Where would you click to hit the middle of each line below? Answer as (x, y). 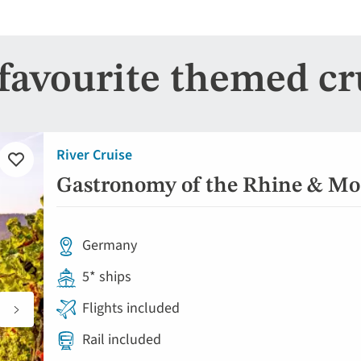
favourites (39, 197)
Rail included (122, 339)
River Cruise (94, 155)
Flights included (131, 308)
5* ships (107, 276)
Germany (110, 245)
